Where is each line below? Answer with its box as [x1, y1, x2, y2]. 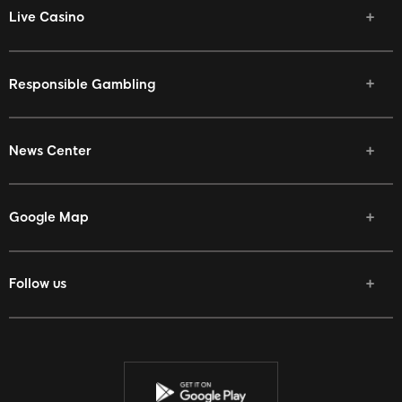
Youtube [32, 359, 83, 376]
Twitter [32, 334, 77, 351]
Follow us [9, 275, 66, 293]
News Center [9, 142, 92, 159]
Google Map [9, 208, 89, 225]
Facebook [32, 309, 96, 326]
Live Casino [9, 9, 84, 26]
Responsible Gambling [9, 75, 155, 92]
